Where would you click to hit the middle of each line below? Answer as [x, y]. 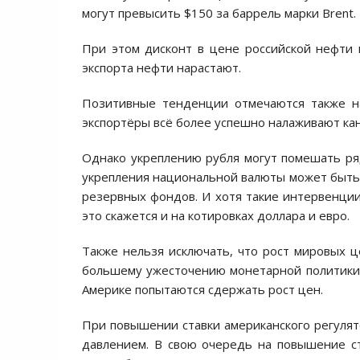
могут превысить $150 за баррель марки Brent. [219, 13]
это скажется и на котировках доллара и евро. [216, 215]
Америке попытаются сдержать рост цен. [202, 289]
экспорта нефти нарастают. [162, 67]
